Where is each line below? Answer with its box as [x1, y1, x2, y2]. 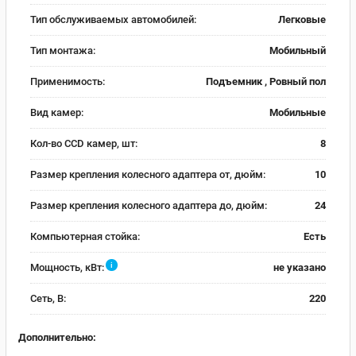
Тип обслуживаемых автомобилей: [30, 14, 196, 25]
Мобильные [269, 106, 326, 118]
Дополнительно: [18, 331, 96, 343]
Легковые [278, 14, 326, 25]
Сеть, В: [30, 292, 66, 304]
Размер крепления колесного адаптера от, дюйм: [30, 168, 265, 180]
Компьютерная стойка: [30, 230, 140, 242]
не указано [273, 261, 326, 273]
